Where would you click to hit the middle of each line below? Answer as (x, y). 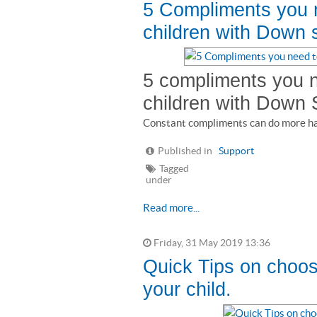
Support (236, 151)
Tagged (174, 169)
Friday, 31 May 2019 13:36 (211, 243)
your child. (187, 289)
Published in (185, 151)
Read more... (171, 208)
